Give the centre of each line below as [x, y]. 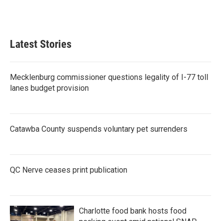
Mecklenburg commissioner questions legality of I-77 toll [109, 77]
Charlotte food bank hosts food [133, 211]
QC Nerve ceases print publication [69, 170]
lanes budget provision [49, 88]
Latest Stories [41, 44]
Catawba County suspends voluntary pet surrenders [99, 129]
